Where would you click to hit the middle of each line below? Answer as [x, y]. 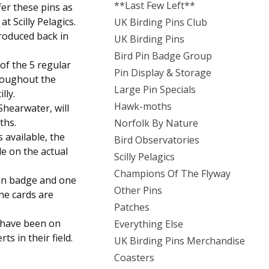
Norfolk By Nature [156, 123]
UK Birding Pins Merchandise [180, 241]
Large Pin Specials [155, 89]
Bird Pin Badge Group [163, 56]
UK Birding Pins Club [161, 22]
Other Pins [138, 190]
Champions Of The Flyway [172, 174]
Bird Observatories [157, 140]
